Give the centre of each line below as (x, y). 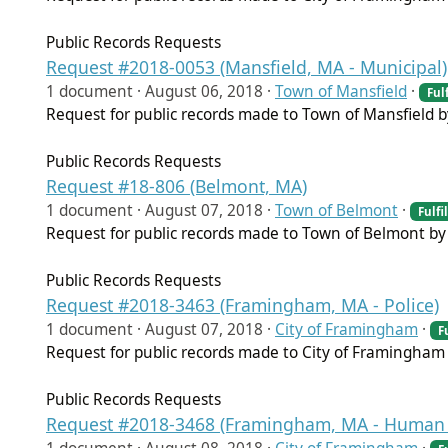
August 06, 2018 (204, 91)
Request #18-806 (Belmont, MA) (176, 185)
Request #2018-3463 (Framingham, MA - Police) (242, 304)
